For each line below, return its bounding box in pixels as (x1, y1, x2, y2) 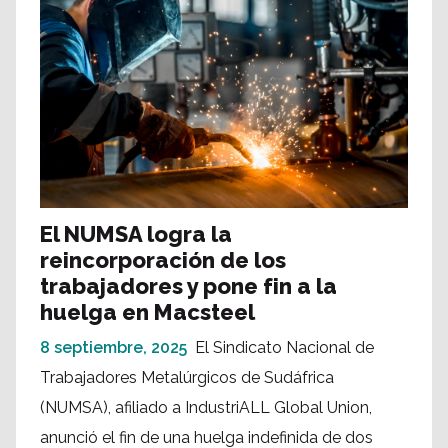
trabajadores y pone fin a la (40, 273, 337, 300)
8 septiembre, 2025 (40, 338, 187, 358)
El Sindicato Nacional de (195, 338, 374, 358)
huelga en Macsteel (40, 299, 255, 326)
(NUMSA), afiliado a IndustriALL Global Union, (40, 398, 372, 418)
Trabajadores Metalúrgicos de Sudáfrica (40, 368, 334, 388)
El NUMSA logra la (40, 221, 232, 248)
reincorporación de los (40, 247, 286, 274)
